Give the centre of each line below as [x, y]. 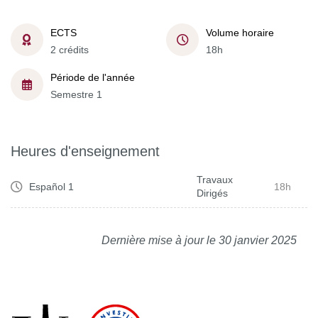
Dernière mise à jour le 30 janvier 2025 [199, 240]
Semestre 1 [76, 94]
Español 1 [51, 186]
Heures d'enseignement [85, 151]
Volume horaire [240, 32]
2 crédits [70, 49]
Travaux [215, 180]
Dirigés [212, 193]
